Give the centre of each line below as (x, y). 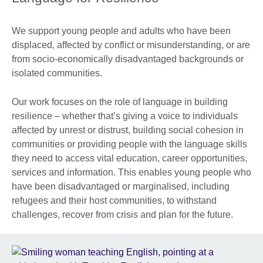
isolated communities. (57, 73)
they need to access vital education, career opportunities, (129, 158)
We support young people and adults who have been (121, 31)
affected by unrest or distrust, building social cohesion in (128, 130)
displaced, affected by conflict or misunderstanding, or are (131, 45)
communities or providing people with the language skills (129, 144)
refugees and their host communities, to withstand (114, 200)
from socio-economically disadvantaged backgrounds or (128, 59)
